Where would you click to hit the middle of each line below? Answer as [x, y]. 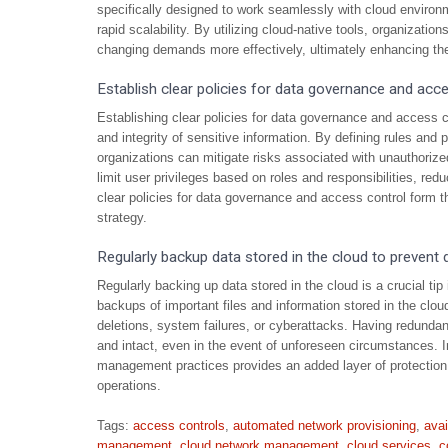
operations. [129, 385]
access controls [179, 425]
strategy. [122, 217]
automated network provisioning [324, 425]
